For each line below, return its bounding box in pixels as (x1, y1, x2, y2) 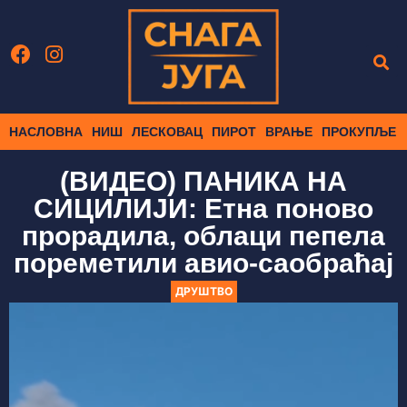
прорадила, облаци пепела (22, 221, 385, 252)
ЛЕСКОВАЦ (132, 124, 203, 140)
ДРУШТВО (174, 284, 233, 299)
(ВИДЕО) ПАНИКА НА (60, 166, 347, 197)
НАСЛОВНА (9, 124, 83, 140)
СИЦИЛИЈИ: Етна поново (34, 194, 373, 224)
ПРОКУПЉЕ (322, 124, 396, 140)
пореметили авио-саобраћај (14, 248, 393, 279)
